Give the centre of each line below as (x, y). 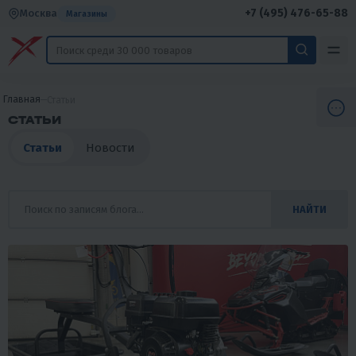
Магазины (87, 14)
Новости (110, 147)
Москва (39, 13)
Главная (22, 99)
